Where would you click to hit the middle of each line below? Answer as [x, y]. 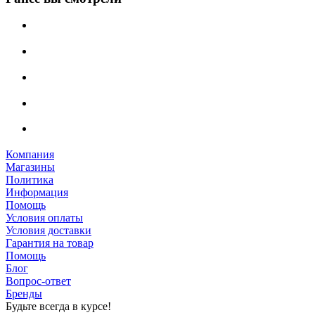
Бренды [24, 293]
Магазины [30, 167]
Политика [30, 179]
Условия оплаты [44, 217]
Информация [37, 192]
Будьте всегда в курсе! [58, 306]
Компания [30, 154]
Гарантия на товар [50, 243]
